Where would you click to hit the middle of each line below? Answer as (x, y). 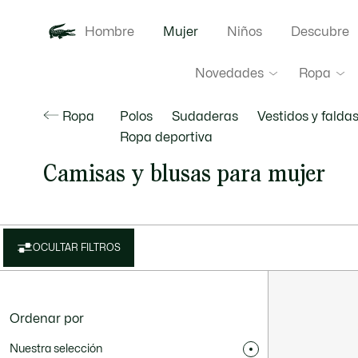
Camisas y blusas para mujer (184, 173)
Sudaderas (205, 117)
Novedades (229, 73)
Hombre (109, 32)
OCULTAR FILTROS (77, 248)
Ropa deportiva (166, 137)
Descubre (320, 32)
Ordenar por (47, 319)
